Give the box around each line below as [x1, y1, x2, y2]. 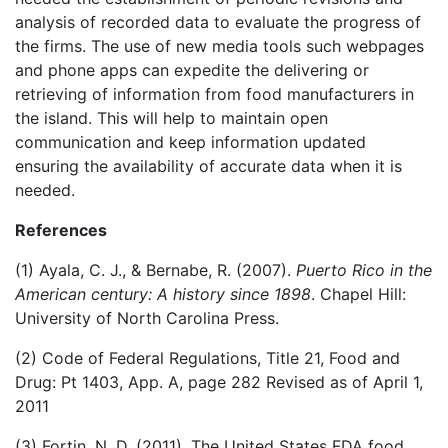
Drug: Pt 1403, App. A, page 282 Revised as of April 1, [15, 372, 423, 392]
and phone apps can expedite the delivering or [15, 60, 369, 80]
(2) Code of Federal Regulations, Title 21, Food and [15, 348, 400, 368]
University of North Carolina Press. [15, 308, 279, 328]
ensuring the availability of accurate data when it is [15, 156, 402, 176]
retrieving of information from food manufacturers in [15, 84, 414, 104]
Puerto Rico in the [296, 260, 432, 280]
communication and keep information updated [15, 132, 366, 152]
